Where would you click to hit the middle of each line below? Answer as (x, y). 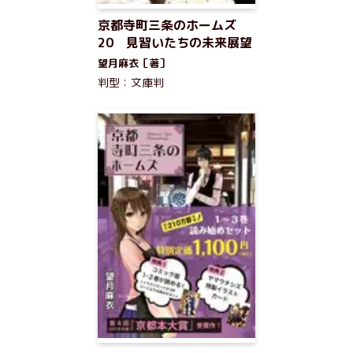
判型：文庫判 (131, 82)
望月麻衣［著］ (134, 63)
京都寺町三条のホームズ (167, 25)
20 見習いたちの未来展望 (175, 43)
